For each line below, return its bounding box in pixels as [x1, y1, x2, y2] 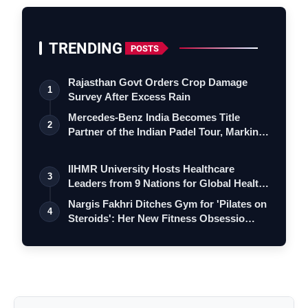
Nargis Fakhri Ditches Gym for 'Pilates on [68, 198, 267, 210]
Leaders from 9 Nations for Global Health [68, 177, 265, 189]
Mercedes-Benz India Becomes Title [68, 111, 240, 123]
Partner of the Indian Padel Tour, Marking [68, 126, 265, 137]
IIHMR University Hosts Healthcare [68, 163, 234, 175]
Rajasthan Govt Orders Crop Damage [68, 76, 247, 88]
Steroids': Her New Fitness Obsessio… [68, 212, 255, 224]
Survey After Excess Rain [68, 91, 190, 102]
